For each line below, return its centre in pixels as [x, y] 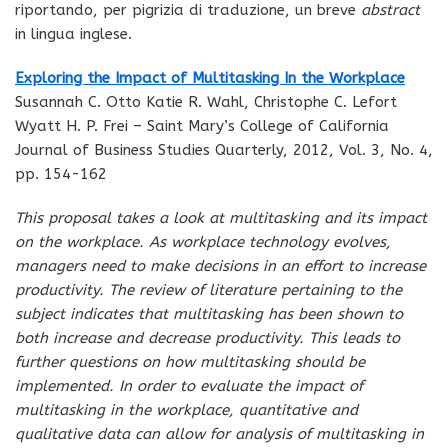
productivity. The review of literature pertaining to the [208, 289]
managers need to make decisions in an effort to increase [220, 265]
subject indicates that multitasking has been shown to [209, 313]
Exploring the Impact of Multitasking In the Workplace [210, 77]
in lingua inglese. [73, 33]
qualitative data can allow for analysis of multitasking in [219, 433]
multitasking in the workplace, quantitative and [186, 409]
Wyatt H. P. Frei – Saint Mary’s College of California [202, 125]
